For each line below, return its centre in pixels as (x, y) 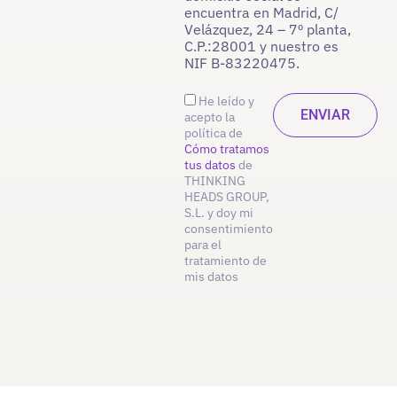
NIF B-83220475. (242, 63)
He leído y (227, 101)
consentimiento (229, 229)
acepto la (210, 117)
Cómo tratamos (227, 149)
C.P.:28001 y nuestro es (262, 47)
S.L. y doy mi (219, 213)
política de (214, 133)
